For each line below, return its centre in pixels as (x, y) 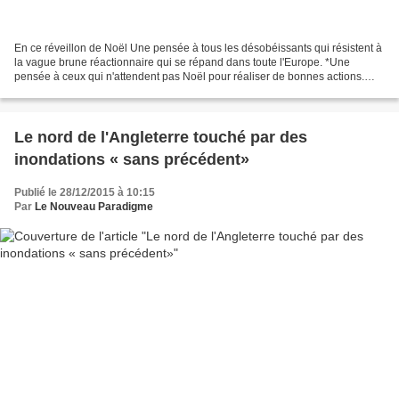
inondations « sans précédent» (132, 159)
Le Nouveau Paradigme (94, 206)
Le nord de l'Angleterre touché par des (161, 137)
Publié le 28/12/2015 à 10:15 (85, 192)
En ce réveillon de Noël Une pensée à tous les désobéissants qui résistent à (198, 48)
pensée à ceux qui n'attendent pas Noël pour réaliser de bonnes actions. (189, 76)
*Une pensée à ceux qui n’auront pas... (108, 90)
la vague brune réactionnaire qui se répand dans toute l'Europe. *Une (182, 62)
